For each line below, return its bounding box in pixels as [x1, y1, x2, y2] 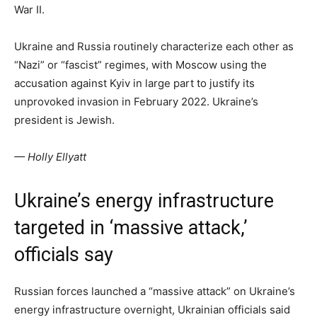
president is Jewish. [14, 113, 115, 127]
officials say [14, 243, 113, 267]
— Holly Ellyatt [14, 150, 86, 164]
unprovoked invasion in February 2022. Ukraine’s [14, 95, 258, 109]
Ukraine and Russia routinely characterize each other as [14, 40, 294, 54]
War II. [14, 3, 45, 17]
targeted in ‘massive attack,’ [14, 217, 248, 240]
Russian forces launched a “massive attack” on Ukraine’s [14, 284, 295, 299]
